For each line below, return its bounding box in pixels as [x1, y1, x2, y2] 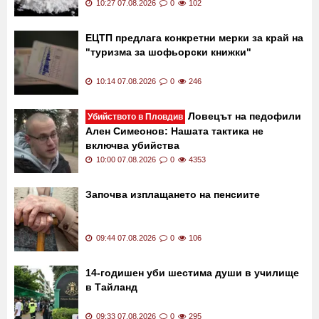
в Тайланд [85, 281, 137, 293]
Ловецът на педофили [185, 110, 301, 122]
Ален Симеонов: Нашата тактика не [85, 125, 263, 137]
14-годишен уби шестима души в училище [85, 266, 299, 278]
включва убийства [85, 139, 179, 151]
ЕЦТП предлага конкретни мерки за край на [85, 31, 303, 43]
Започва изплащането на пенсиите [85, 188, 260, 200]
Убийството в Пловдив [88, 111, 183, 122]
